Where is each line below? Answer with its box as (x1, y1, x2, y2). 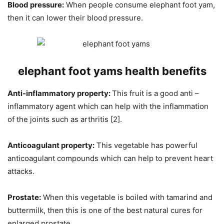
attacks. (7, 166, 34, 176)
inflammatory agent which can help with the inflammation (7, 101, 208, 111)
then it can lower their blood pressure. (7, 13, 143, 23)
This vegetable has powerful (94, 140, 197, 150)
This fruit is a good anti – (112, 88, 199, 98)
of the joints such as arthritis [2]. (7, 114, 122, 124)
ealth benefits (131, 64, 206, 78)
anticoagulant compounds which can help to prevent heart (7, 153, 213, 163)
